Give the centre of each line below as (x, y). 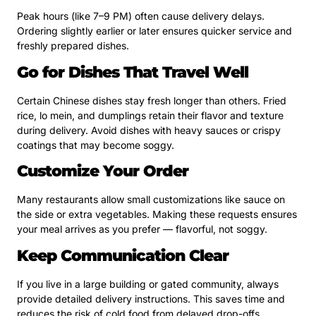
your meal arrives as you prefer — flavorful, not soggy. (142, 229)
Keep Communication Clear (123, 255)
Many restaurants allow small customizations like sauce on (151, 200)
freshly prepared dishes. (73, 46)
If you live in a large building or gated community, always (148, 284)
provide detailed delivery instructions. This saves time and (151, 298)
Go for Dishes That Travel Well (133, 72)
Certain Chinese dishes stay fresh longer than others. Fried (152, 100)
